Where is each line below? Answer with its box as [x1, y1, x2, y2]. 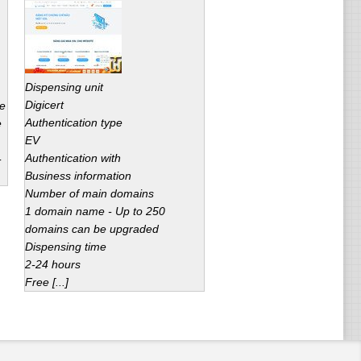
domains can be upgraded [24, 222, 159, 235]
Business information [24, 169, 131, 182]
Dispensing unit [24, 81, 103, 93]
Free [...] [24, 276, 68, 288]
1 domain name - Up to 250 [24, 205, 165, 218]
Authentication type [24, 116, 122, 129]
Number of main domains [24, 187, 154, 200]
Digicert [24, 98, 64, 111]
